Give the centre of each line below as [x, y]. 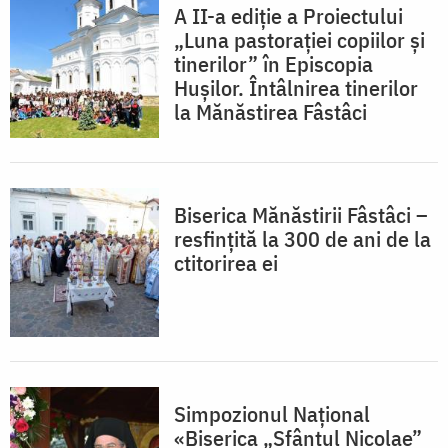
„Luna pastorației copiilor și [299, 40]
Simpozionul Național [272, 414]
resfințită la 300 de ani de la [302, 239]
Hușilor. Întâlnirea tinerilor [296, 88]
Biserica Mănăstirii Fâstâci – [301, 215]
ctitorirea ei [226, 263]
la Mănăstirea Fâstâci [270, 112]
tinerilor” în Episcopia [273, 64]
